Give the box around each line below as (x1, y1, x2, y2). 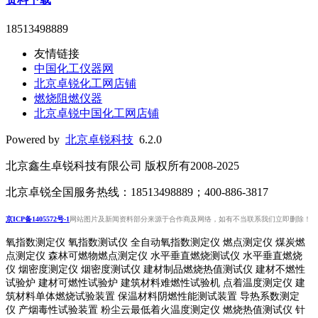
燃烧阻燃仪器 (34, 92, 102, 104)
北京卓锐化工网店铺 (34, 77, 136, 89)
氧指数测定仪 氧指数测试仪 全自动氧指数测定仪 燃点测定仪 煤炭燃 (6, 237, 305, 248)
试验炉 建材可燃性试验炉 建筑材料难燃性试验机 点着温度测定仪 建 (6, 278, 305, 288)
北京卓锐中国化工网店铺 (34, 107, 159, 119)
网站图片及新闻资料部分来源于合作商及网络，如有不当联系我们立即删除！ (70, 215, 311, 223)
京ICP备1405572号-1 (6, 215, 70, 223)
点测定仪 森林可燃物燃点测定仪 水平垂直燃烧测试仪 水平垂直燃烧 (6, 251, 302, 261)
